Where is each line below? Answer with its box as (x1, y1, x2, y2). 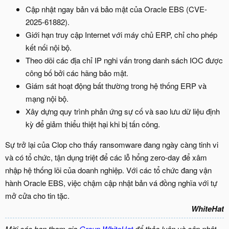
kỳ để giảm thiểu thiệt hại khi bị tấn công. (26, 119, 160, 130)
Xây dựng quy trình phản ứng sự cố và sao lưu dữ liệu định (26, 106, 220, 117)
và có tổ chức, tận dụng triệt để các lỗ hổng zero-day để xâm (5, 152, 207, 163)
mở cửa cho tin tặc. (5, 190, 70, 201)
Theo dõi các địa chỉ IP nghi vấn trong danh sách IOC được (26, 55, 223, 66)
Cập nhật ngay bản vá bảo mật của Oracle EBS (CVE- (26, 4, 207, 15)
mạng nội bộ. (26, 93, 68, 104)
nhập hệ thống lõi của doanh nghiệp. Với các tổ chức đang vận (5, 165, 212, 176)
